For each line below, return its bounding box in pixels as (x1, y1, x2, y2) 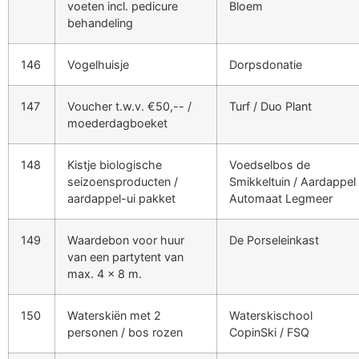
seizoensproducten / (67, 174, 178, 188)
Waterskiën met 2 (67, 308, 161, 322)
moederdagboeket (67, 115, 167, 130)
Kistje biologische (67, 157, 162, 171)
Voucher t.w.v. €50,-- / (67, 99, 192, 113)
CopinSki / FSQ (229, 325, 309, 339)
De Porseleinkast (229, 232, 319, 247)
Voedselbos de (229, 157, 310, 171)
